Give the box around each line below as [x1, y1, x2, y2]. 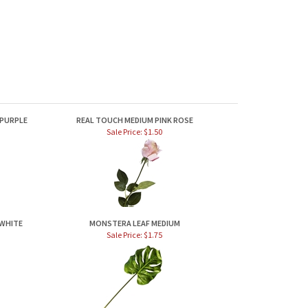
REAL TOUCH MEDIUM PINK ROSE [76, 115, 193, 125]
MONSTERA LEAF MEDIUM [89, 218, 180, 228]
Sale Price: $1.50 [107, 126, 162, 137]
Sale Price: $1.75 [107, 230, 162, 240]
